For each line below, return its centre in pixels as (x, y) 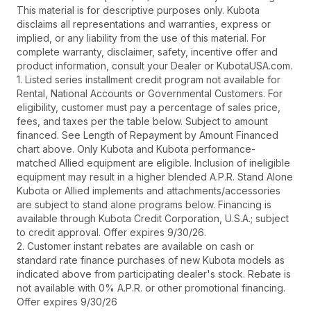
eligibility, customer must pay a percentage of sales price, (149, 108)
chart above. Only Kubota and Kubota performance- (136, 149)
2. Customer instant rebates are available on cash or (135, 246)
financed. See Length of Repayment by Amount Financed (148, 135)
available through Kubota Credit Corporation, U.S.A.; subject (153, 219)
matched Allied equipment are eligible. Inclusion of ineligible (153, 163)
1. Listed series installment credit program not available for (149, 80)
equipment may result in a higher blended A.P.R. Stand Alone (155, 177)
